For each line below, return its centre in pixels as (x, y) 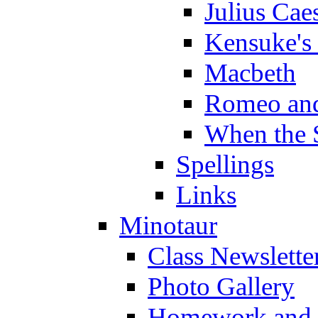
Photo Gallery (221, 286)
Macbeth (250, 72)
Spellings (225, 164)
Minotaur (168, 225)
